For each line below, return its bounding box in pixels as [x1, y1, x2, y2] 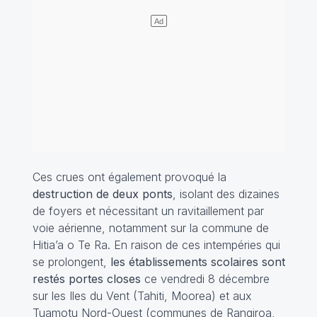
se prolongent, [32, 255, 110, 270]
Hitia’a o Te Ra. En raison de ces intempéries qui [32, 238, 280, 253]
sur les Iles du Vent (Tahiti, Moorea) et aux [32, 289, 252, 304]
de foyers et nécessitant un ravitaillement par [32, 204, 264, 219]
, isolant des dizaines [172, 187, 279, 202]
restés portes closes [32, 272, 141, 287]
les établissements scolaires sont [110, 255, 285, 270]
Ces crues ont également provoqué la [32, 170, 226, 185]
